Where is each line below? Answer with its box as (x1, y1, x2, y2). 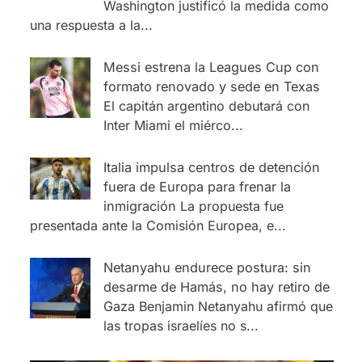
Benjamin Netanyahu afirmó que (138, 297, 333, 314)
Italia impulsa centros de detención (103, 158, 320, 175)
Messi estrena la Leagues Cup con (103, 58, 319, 75)
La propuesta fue (179, 197, 284, 214)
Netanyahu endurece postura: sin (103, 259, 311, 276)
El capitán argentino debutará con (103, 97, 309, 114)
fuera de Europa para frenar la (103, 178, 291, 195)
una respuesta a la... (29, 16, 153, 33)
